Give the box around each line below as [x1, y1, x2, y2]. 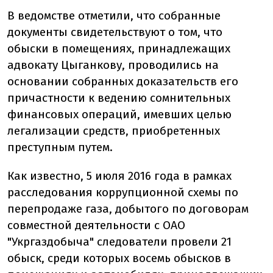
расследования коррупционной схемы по [7, 185, 238, 199]
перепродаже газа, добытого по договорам [7, 202, 249, 216]
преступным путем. [7, 140, 113, 154]
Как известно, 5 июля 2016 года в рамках [7, 169, 232, 183]
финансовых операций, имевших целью [7, 107, 232, 121]
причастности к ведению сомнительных [7, 91, 230, 105]
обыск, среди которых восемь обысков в [7, 251, 231, 265]
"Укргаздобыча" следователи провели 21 [7, 235, 232, 249]
